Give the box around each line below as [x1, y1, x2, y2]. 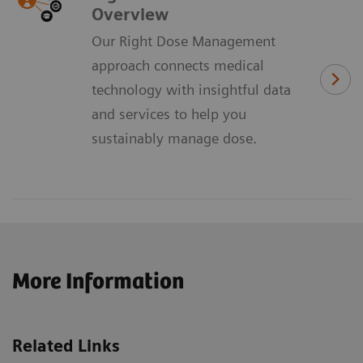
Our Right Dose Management [92, 32, 275, 49]
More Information [12, 269, 184, 296]
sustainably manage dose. [92, 129, 257, 147]
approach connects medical [92, 56, 264, 74]
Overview [92, 4, 169, 24]
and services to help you [92, 105, 246, 122]
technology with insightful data [92, 80, 291, 98]
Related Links [12, 336, 120, 357]
